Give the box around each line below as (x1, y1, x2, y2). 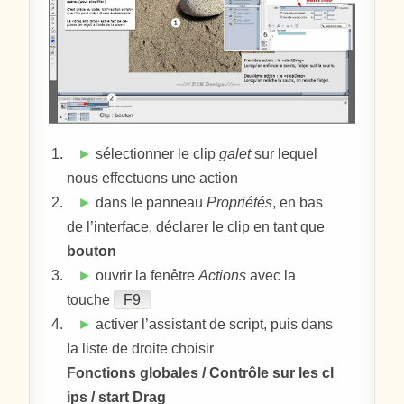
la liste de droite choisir (67, 341, 215, 357)
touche (67, 292, 115, 308)
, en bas (272, 195, 324, 211)
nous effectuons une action (67, 170, 239, 187)
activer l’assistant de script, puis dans (92, 317, 334, 333)
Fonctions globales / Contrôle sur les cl (67, 365, 335, 381)
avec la (246, 268, 297, 284)
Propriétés (207, 195, 273, 211)
